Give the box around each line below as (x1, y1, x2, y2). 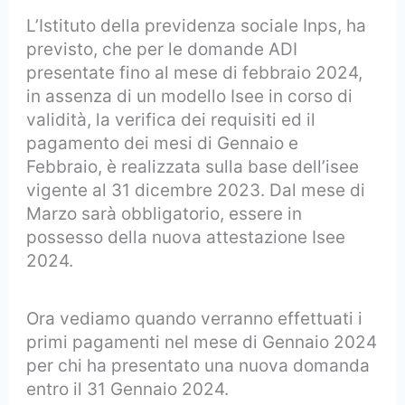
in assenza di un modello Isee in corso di (26, 85, 353, 107)
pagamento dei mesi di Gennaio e (26, 132, 299, 154)
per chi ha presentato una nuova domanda (26, 355, 371, 377)
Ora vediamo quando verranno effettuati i (26, 308, 363, 330)
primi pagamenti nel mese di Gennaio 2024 (26, 332, 378, 353)
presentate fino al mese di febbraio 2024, (26, 61, 363, 83)
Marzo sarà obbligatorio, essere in (26, 202, 303, 224)
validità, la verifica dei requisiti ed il (26, 108, 316, 130)
